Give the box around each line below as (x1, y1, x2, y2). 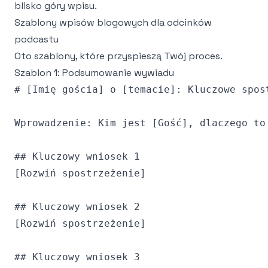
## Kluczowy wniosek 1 (14, 151, 140, 162)
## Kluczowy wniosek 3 (14, 251, 140, 263)
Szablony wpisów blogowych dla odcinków (14, 16, 212, 29)
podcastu (14, 33, 59, 45)
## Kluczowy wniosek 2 (14, 201, 140, 212)
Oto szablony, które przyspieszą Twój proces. (14, 50, 223, 62)
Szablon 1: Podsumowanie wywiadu (14, 66, 174, 79)
